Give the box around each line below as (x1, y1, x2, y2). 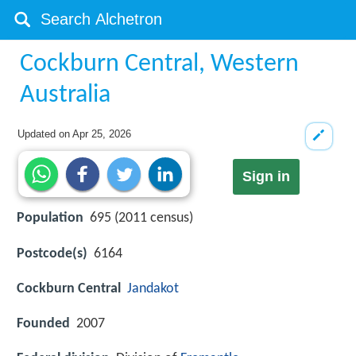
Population (17, 211, 83, 226)
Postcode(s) (17, 246, 87, 261)
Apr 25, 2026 (72, 128, 132, 140)
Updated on (17, 128, 73, 140)
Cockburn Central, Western (20, 52, 300, 77)
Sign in (242, 168, 290, 185)
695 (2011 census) (90, 211, 193, 226)
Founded (17, 315, 70, 331)
